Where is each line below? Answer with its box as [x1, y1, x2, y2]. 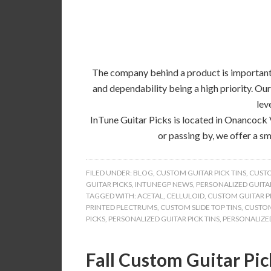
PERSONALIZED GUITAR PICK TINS [108, 214, 220, 223]
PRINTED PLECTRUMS [86, 203, 157, 212]
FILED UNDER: [86, 168, 133, 177]
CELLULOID [166, 191, 204, 200]
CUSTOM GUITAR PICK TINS [156, 168, 246, 177]
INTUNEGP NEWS [135, 180, 193, 189]
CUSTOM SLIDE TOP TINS [160, 203, 241, 212]
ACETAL [137, 191, 163, 200]
